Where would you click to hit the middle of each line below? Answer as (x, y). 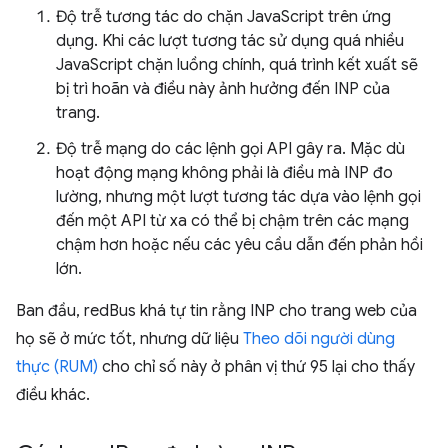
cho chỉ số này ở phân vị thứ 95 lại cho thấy (256, 367)
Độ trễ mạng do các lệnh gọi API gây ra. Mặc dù (230, 149)
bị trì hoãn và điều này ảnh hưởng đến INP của (223, 89)
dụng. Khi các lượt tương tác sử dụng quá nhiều (230, 41)
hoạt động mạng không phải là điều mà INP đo (224, 173)
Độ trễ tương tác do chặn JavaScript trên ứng (223, 17)
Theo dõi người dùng (319, 339)
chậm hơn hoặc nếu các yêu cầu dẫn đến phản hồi (239, 245)
